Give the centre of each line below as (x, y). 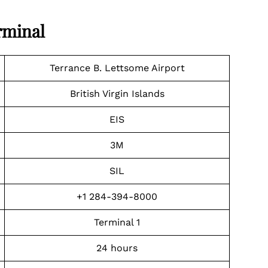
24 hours (117, 248)
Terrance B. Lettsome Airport (117, 68)
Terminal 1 (117, 222)
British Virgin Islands (117, 94)
